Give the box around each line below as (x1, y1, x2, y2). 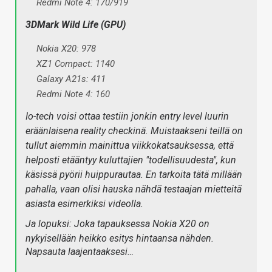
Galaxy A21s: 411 (36, 73, 106, 85)
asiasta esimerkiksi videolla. (25, 198, 143, 210)
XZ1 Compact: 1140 (36, 58, 115, 70)
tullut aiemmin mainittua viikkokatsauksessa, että (25, 140, 234, 152)
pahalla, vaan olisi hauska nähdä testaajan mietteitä (25, 183, 242, 195)
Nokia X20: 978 (36, 43, 96, 55)
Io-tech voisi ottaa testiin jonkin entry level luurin (25, 110, 229, 123)
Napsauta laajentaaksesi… (25, 246, 134, 258)
